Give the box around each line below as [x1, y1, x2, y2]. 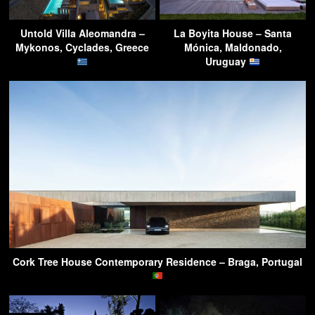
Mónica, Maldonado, [184, 40, 282, 55]
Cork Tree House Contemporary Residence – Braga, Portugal [13, 254, 302, 269]
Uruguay [205, 54, 250, 69]
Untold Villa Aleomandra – [20, 26, 145, 41]
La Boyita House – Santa [174, 26, 292, 41]
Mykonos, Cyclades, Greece [15, 40, 149, 55]
